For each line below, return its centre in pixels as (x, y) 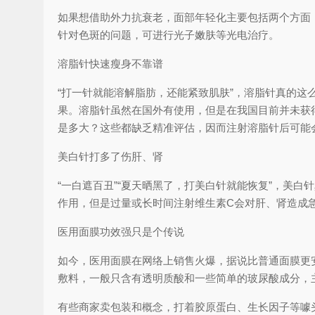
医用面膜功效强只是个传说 (121, 232)
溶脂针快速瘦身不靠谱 (110, 64)
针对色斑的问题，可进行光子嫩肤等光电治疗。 (168, 35)
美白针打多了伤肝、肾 (110, 157)
